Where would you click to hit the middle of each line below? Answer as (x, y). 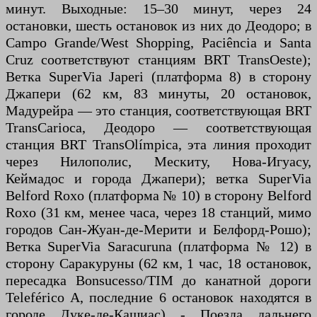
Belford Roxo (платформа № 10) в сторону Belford (158, 196)
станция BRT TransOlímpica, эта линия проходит (158, 145)
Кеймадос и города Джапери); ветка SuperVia (158, 179)
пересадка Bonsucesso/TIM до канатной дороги (158, 281)
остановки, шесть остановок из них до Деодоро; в (158, 26)
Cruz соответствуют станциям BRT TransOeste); (158, 60)
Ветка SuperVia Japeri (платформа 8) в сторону (158, 77)
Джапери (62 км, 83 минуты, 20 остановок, (158, 94)
